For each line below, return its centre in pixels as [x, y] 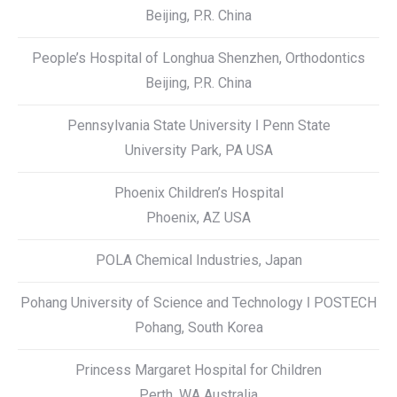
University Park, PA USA [198, 150]
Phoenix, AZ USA [198, 218]
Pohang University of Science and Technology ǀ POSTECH [198, 303]
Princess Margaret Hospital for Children [198, 370]
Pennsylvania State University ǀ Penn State [198, 125]
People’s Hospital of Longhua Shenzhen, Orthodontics [198, 58]
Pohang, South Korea [198, 327]
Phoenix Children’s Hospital [198, 193]
